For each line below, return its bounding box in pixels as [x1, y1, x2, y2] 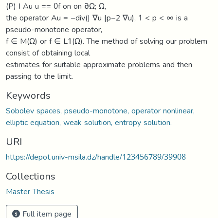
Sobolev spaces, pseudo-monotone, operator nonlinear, [6, 103, 195, 118]
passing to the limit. [6, 68, 73, 84]
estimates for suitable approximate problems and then [6, 56, 192, 72]
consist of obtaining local [6, 45, 90, 60]
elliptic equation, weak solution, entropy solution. [6, 114, 172, 130]
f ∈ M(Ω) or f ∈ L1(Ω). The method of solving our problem [6, 33, 207, 49]
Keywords [6, 86, 51, 105]
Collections [6, 166, 55, 185]
